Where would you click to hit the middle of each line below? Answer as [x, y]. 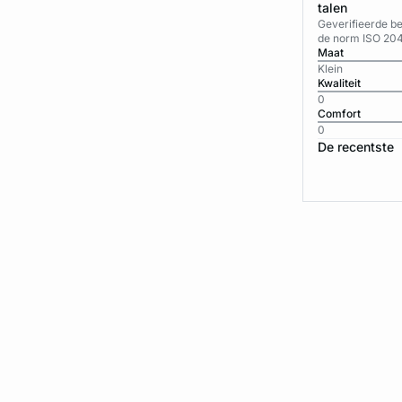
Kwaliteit [339, 83]
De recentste [355, 147]
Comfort [340, 114]
